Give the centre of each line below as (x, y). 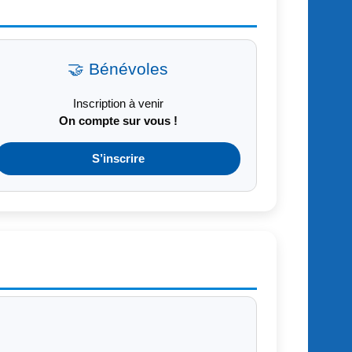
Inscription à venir (118, 103)
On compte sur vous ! (118, 121)
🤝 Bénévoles (118, 69)
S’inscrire (118, 159)
